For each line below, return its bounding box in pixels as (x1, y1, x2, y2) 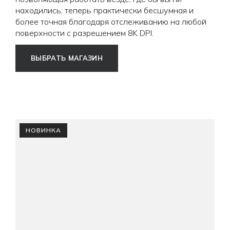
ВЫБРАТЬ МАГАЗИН (31, 53, 103, 62)
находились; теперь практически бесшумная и (15, 5, 194, 15)
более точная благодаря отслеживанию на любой (15, 16, 206, 27)
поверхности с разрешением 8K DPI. (15, 27, 154, 38)
